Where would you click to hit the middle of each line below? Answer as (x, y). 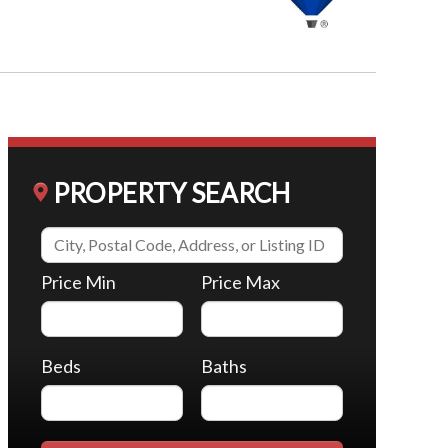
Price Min (78, 282)
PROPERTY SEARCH (171, 193)
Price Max (241, 282)
